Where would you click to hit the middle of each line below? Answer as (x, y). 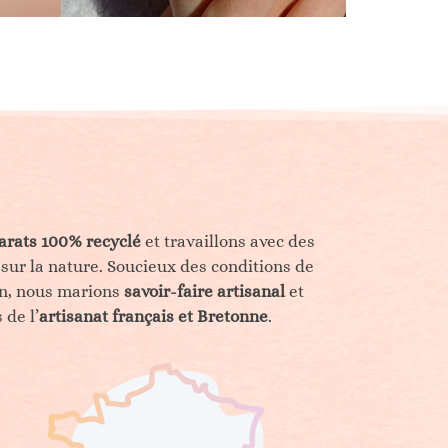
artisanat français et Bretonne (153, 316)
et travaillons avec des (227, 241)
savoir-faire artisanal (204, 291)
